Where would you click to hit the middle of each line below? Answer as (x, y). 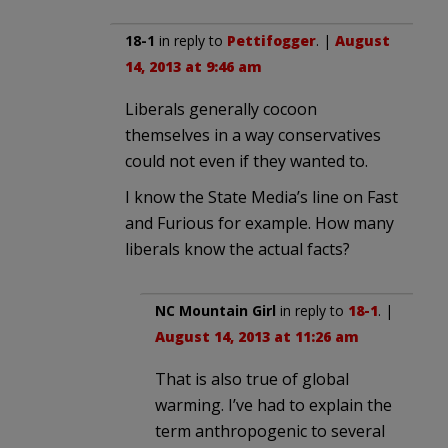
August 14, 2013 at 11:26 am (257, 336)
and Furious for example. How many (259, 222)
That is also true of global (252, 378)
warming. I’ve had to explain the (273, 404)
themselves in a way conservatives (253, 134)
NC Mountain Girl (215, 310)
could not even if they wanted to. (246, 160)
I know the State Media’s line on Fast (261, 196)
